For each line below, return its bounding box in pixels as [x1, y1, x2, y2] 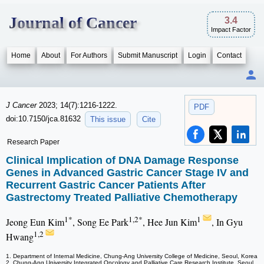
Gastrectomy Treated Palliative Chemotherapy [6, 192, 237, 204]
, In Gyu [212, 216, 243, 229]
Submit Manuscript [118, 51, 177, 60]
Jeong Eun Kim [6, 216, 64, 229]
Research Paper [7, 138, 60, 146]
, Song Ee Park [72, 216, 128, 229]
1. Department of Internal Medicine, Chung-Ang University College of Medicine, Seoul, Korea [6, 252, 258, 259]
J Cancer [6, 101, 39, 110]
